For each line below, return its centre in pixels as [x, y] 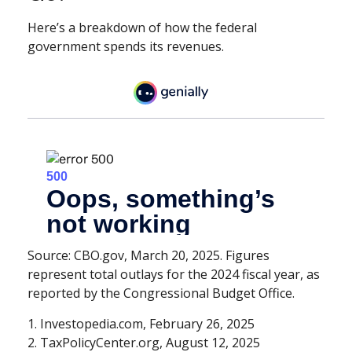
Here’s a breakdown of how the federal [142, 27]
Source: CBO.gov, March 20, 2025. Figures [148, 256]
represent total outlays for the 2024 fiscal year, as [174, 275]
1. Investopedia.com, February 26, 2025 [141, 324]
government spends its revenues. [126, 46]
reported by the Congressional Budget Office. [161, 293]
